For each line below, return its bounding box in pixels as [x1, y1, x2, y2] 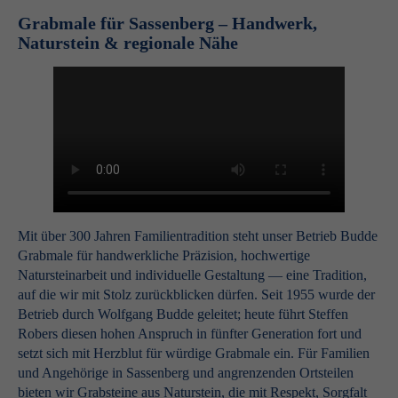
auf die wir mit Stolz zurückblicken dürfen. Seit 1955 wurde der [18, 287, 375, 302]
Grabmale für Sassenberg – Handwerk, [18, 13, 317, 33]
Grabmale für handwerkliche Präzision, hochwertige [18, 248, 310, 263]
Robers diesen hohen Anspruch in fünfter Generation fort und [18, 326, 362, 341]
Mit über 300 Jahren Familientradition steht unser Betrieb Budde [18, 228, 378, 243]
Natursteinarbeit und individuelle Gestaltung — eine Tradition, [18, 267, 367, 283]
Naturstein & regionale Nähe [18, 33, 238, 52]
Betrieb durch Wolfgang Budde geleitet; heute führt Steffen [18, 306, 348, 322]
